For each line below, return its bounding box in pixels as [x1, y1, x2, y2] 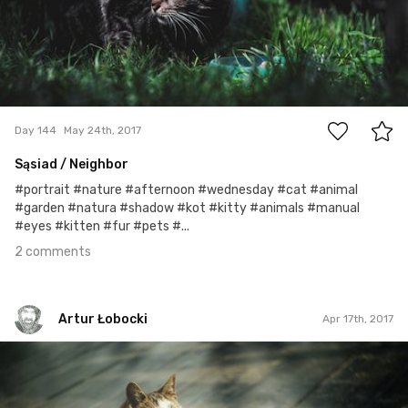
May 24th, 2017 [64, 124, 141, 138]
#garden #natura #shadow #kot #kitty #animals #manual [15, 199, 360, 216]
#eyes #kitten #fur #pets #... [15, 218, 189, 234]
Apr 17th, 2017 [322, 312, 393, 326]
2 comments [15, 243, 91, 260]
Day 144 [15, 124, 56, 138]
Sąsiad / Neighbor [15, 156, 128, 172]
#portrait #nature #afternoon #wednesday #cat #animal [15, 181, 358, 198]
